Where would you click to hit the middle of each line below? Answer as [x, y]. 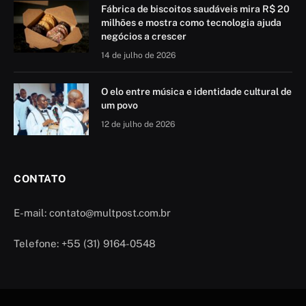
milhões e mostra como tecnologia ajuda [191, 23]
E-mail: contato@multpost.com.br [92, 213]
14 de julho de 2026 [138, 56]
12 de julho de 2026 [138, 125]
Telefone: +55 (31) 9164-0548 [85, 244]
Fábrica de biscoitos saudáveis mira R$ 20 [195, 9]
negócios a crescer [144, 37]
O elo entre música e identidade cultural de [196, 92]
